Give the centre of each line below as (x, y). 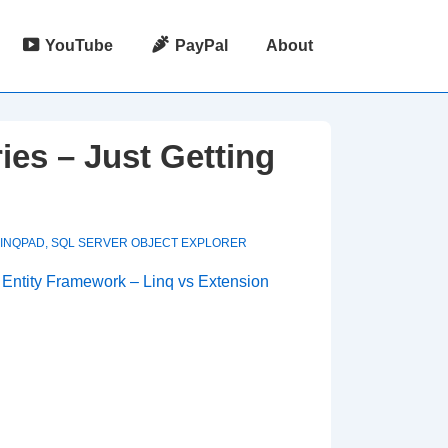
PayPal (201, 45)
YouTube (79, 45)
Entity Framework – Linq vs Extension (135, 281)
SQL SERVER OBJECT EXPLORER (149, 243)
